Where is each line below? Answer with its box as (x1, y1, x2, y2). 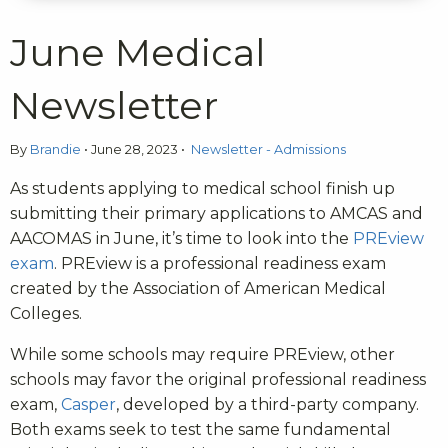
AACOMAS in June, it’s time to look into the (10, 228, 353, 248)
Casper (61, 394, 116, 414)
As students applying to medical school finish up (10, 178, 395, 198)
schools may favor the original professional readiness (10, 369, 426, 389)
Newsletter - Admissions (191, 141, 347, 157)
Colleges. (10, 303, 86, 323)
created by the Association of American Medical (10, 278, 386, 298)
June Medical (10, 28, 266, 76)
